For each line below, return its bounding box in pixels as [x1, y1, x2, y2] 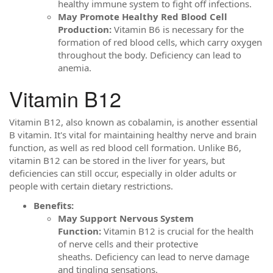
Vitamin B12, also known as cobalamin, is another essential [9, 116, 258, 128]
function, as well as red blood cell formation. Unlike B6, [9, 141, 241, 154]
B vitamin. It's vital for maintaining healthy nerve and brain [9, 129, 257, 141]
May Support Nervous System [58, 211, 194, 224]
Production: [58, 23, 112, 35]
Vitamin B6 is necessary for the [112, 23, 244, 35]
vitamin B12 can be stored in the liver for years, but [9, 154, 225, 166]
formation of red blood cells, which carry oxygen [58, 35, 262, 48]
